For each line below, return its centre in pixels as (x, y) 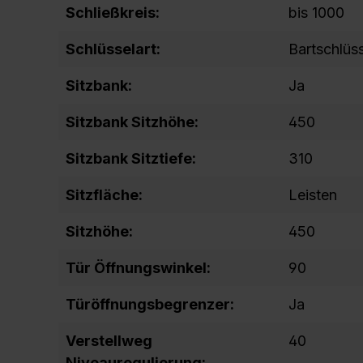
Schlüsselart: (113, 49)
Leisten (313, 195)
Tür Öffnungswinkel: (138, 268)
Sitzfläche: (104, 195)
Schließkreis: (113, 13)
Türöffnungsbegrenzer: (150, 304)
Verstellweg (109, 341)
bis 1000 (316, 13)
